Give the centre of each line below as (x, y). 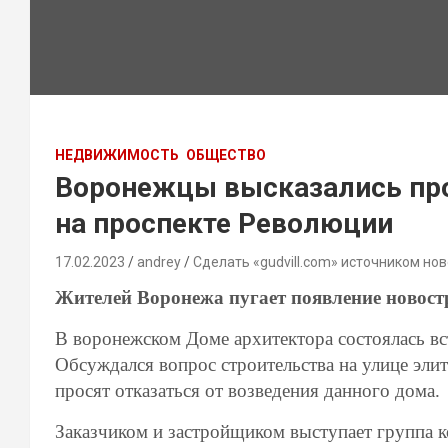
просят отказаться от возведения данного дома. (247, 390)
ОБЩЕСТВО (226, 155)
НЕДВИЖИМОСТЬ (117, 155)
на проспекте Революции (224, 223)
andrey (159, 262)
